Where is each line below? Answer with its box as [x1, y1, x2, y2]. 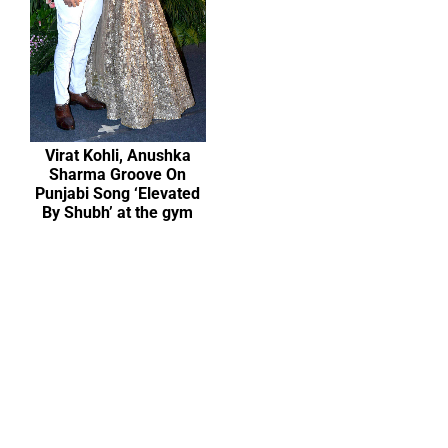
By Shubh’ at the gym [42, 203, 194, 223]
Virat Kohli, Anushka [44, 146, 191, 166]
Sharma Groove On [49, 165, 187, 185]
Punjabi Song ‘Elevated [35, 184, 201, 204]
